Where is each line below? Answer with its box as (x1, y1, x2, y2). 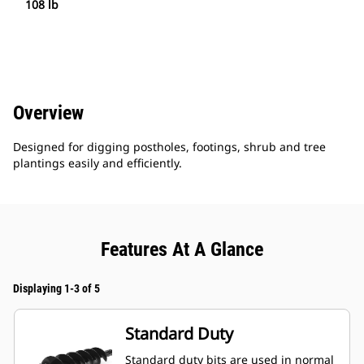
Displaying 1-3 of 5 (13, 282, 100, 296)
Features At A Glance (101, 238, 263, 262)
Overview (13, 102, 84, 125)
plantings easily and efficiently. (13, 155, 182, 171)
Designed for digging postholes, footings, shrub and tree (13, 139, 326, 155)
